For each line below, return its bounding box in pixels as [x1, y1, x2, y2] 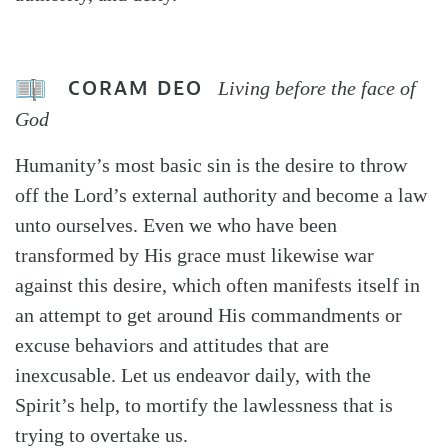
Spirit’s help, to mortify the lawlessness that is [15, 394, 393, 417]
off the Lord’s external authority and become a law [15, 184, 427, 207]
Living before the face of [218, 77, 416, 100]
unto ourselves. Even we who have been [15, 214, 337, 237]
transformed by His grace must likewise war [15, 244, 374, 267]
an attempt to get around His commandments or [15, 304, 402, 327]
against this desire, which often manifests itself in [15, 274, 420, 297]
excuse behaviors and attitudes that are [15, 334, 329, 357]
